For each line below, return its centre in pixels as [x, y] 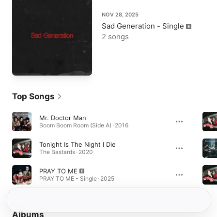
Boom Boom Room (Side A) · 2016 [84, 125]
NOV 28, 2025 [120, 15]
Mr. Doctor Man [63, 118]
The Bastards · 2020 [66, 152]
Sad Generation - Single [143, 26]
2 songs [115, 37]
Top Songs [33, 96]
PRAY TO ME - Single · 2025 [77, 178]
